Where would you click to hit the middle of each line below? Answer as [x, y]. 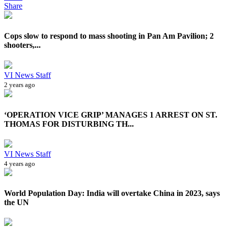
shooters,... [22, 45]
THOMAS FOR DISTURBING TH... [69, 124]
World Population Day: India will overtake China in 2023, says [112, 193]
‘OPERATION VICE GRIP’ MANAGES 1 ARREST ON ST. [111, 115]
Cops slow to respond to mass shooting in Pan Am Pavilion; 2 [109, 36]
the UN [17, 203]
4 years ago [20, 163]
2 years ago [20, 85]
